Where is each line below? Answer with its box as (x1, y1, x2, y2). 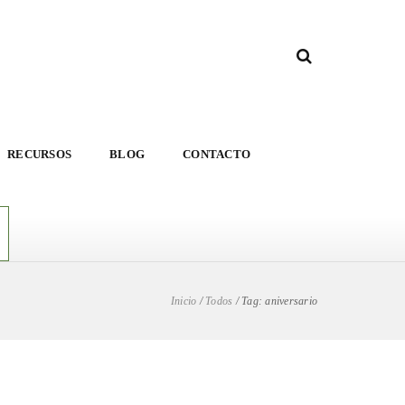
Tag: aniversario (241, 295, 317, 307)
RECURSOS (7, 147, 71, 161)
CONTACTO (183, 147, 250, 161)
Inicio (170, 295, 197, 307)
